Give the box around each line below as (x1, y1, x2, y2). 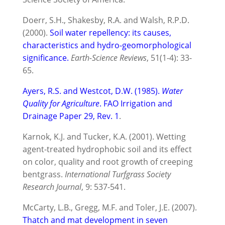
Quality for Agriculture (22, 97, 99, 109)
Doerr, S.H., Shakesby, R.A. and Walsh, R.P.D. (22, 14, 189, 26)
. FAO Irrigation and (99, 97, 172, 109)
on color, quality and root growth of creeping (22, 156, 193, 167)
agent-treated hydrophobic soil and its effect (22, 143, 192, 155)
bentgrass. (22, 168, 65, 180)
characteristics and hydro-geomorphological (22, 39, 191, 51)
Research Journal (22, 181, 81, 192)
